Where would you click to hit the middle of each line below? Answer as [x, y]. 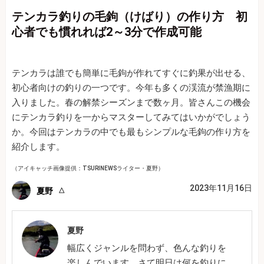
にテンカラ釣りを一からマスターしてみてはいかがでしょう [131, 118]
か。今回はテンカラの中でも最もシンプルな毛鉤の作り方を [131, 132]
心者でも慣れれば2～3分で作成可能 [107, 32]
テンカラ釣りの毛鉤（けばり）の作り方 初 [130, 17]
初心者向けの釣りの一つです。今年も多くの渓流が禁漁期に [131, 88]
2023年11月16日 [221, 188]
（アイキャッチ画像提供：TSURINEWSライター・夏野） [88, 169]
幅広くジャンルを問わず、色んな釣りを [147, 248]
